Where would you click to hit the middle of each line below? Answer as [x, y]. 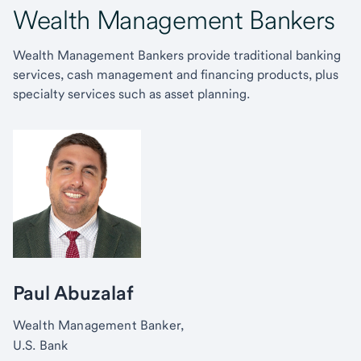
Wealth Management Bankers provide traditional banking [177, 55]
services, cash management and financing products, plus [176, 75]
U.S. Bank [41, 345]
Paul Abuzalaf [73, 293]
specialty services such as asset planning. [131, 94]
